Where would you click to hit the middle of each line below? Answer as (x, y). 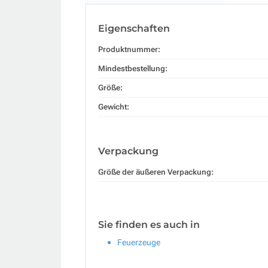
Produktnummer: (129, 49)
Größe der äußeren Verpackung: (156, 172)
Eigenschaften (134, 28)
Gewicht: (114, 106)
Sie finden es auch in (149, 224)
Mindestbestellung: (133, 68)
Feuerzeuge (139, 242)
